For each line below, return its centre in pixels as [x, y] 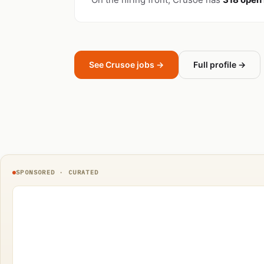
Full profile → [220, 65]
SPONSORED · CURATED [57, 172]
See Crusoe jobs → [126, 65]
